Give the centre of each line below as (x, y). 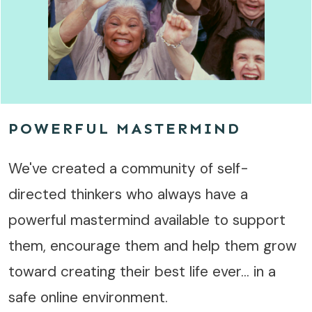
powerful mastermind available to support (147, 220)
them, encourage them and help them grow (153, 245)
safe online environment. (92, 297)
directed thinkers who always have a (128, 194)
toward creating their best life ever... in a (142, 271)
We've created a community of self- (128, 168)
